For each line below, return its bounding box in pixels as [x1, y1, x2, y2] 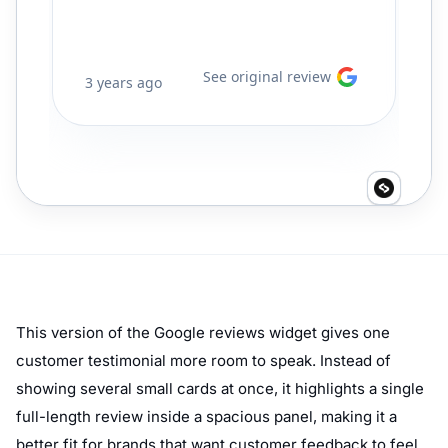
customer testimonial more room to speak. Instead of [16, 350, 391, 370]
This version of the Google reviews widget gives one [16, 322, 390, 342]
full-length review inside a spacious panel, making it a [16, 406, 397, 426]
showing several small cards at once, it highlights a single [16, 378, 424, 398]
